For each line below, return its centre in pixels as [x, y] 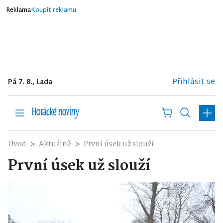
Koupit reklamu [54, 10]
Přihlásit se [194, 82]
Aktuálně [55, 144]
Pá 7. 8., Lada [30, 82]
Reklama [18, 10]
